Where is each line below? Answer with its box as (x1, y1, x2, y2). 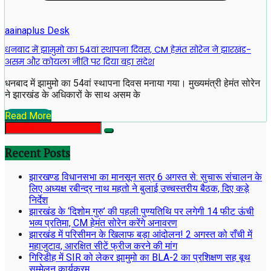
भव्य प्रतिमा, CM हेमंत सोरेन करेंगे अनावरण (29, 217, 177, 229)
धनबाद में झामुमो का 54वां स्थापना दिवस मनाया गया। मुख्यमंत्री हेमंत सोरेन (5, 77, 260, 89)
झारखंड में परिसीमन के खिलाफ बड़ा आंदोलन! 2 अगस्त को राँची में (29, 229, 252, 241)
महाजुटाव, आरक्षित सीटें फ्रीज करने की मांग (29, 240, 177, 252)
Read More (5, 109, 51, 122)
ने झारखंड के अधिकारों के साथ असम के (5, 88, 140, 100)
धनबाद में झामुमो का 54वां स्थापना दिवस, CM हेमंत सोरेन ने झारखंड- (5, 43, 251, 56)
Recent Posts (5, 145, 70, 160)
